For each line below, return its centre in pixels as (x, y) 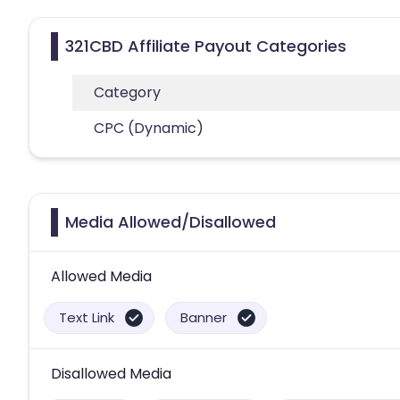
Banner (204, 317)
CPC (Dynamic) (149, 128)
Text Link (87, 317)
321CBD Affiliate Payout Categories (206, 46)
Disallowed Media (111, 373)
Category (127, 92)
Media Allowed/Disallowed (171, 221)
